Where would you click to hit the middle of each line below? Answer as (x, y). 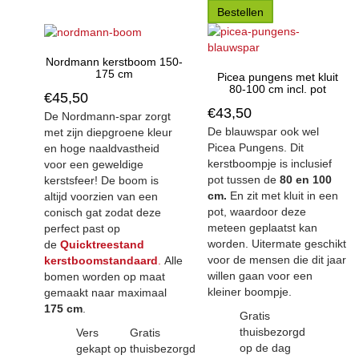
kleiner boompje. (250, 292)
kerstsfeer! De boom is (101, 181)
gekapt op (101, 349)
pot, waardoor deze (257, 212)
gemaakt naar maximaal (105, 293)
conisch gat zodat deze (103, 213)
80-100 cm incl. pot (277, 89)
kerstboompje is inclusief (270, 163)
